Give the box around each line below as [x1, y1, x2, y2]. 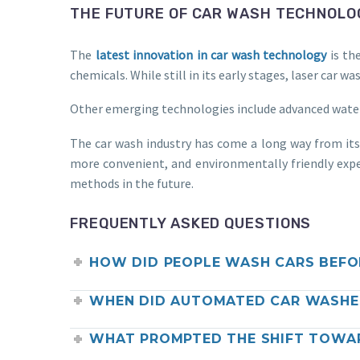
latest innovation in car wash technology [95, 46, 327, 63]
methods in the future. [70, 174, 194, 191]
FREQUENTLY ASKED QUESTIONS [70, 215, 312, 233]
